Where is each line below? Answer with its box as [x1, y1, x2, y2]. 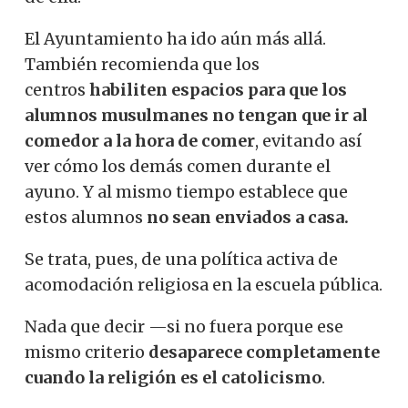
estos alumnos [25, 207, 143, 229]
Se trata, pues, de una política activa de [25, 249, 338, 270]
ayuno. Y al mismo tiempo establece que [25, 181, 348, 203]
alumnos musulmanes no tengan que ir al [25, 105, 368, 127]
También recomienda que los [25, 54, 260, 76]
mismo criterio [25, 342, 145, 363]
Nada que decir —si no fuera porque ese [25, 316, 343, 338]
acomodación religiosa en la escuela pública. [25, 274, 382, 296]
